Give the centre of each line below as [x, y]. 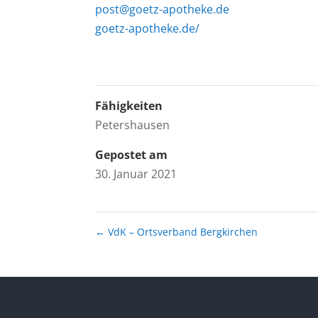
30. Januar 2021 [136, 174]
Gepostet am [132, 154]
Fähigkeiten [129, 105]
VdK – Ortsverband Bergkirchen [182, 231]
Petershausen [133, 125]
